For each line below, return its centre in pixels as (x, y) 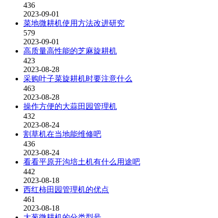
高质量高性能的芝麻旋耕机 (70, 51)
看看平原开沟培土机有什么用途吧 (82, 162)
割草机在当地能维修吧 (62, 134)
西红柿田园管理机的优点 (66, 190)
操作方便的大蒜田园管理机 (70, 106)
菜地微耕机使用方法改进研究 (74, 23)
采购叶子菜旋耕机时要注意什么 (78, 79)
